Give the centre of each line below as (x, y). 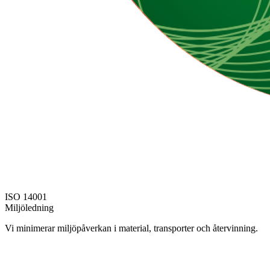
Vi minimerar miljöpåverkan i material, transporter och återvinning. (131, 228)
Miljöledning (29, 207)
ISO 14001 (26, 196)
